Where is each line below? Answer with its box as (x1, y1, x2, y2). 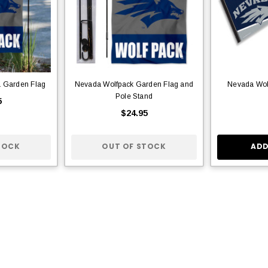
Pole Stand (115, 92, 153, 100)
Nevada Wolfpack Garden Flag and (74, 80, 194, 89)
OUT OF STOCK (102, 141, 166, 152)
